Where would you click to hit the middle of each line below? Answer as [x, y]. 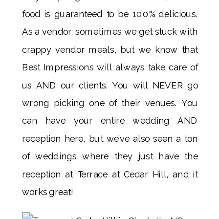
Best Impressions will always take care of [110, 67]
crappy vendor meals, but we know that [110, 49]
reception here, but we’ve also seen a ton [110, 138]
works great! [47, 192]
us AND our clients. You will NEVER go [110, 85]
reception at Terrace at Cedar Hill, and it [110, 174]
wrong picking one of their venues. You [110, 103]
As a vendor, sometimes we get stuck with [110, 32]
